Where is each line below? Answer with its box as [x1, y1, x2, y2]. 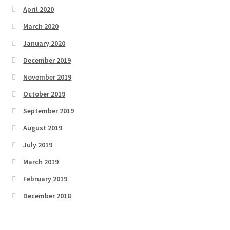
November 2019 [23, 72, 72, 82]
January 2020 [23, 38, 66, 48]
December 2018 [23, 190, 71, 200]
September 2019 [23, 106, 74, 116]
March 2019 [23, 157, 59, 166]
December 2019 [23, 55, 71, 65]
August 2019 [23, 123, 63, 132]
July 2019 [23, 140, 53, 149]
